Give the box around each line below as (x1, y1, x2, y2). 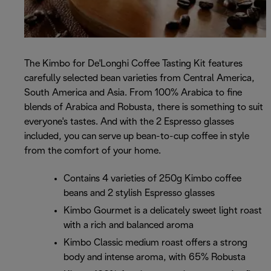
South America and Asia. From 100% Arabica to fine (24, 88, 242, 98)
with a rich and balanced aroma (64, 221, 194, 230)
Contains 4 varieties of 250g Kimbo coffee (64, 174, 241, 184)
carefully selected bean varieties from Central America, (24, 74, 255, 83)
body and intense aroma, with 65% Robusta (64, 253, 246, 263)
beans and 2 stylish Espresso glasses (64, 189, 215, 198)
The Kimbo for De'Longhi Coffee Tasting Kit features (24, 59, 243, 69)
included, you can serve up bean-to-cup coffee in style (24, 132, 249, 142)
